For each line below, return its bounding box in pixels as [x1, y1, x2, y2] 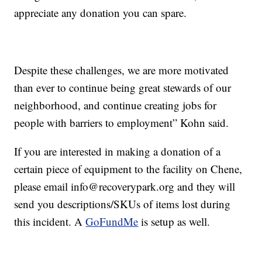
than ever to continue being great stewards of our [14, 80, 232, 95]
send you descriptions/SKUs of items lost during [14, 196, 231, 212]
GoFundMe [85, 214, 139, 229]
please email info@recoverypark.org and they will [14, 179, 236, 194]
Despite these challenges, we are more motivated [14, 63, 229, 78]
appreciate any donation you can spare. [14, 5, 187, 20]
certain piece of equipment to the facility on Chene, [14, 161, 243, 177]
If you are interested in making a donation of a [14, 144, 221, 159]
